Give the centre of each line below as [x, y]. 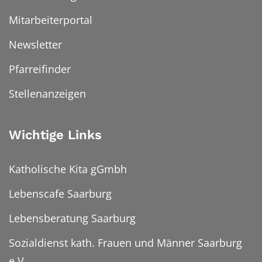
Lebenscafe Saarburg [60, 193]
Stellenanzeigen [47, 93]
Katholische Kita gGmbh [68, 169]
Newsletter [35, 44]
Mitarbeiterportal [51, 20]
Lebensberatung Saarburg [72, 218]
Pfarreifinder [40, 69]
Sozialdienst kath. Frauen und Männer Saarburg [125, 242]
